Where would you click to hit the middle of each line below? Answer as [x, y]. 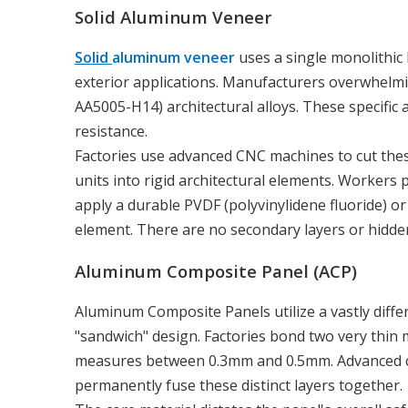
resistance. [111, 132]
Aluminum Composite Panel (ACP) [216, 270]
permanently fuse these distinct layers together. [239, 385]
